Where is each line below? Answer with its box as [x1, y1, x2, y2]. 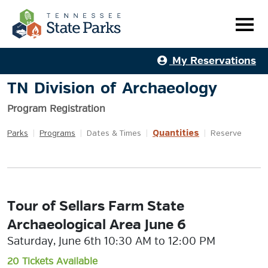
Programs [39, 130, 75, 138]
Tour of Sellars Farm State [7, 197, 184, 215]
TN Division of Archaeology [7, 78, 217, 98]
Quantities [153, 129, 199, 138]
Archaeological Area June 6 [7, 216, 186, 233]
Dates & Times [87, 130, 141, 138]
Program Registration [7, 103, 105, 115]
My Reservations [169, 54, 256, 67]
